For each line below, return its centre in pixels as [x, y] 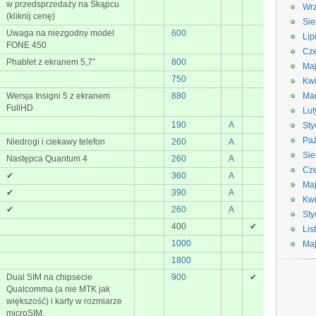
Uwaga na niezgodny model [60, 33]
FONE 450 [26, 45]
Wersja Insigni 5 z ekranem [58, 96]
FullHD [20, 108]
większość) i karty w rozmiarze [64, 301]
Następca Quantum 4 [47, 159]
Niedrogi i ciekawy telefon [56, 142]
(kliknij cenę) [31, 16]
